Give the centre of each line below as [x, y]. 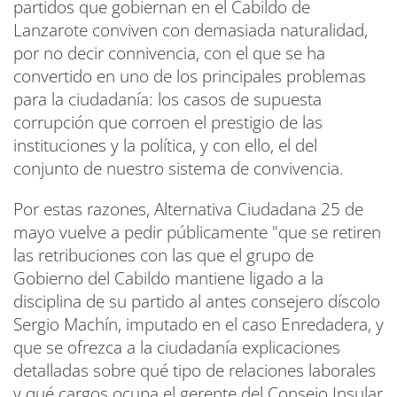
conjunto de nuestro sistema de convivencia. [179, 168]
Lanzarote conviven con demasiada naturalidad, [191, 30]
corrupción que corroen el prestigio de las [168, 122]
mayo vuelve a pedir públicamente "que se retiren [197, 232]
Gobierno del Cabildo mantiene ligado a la [168, 278]
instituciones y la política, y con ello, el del [165, 145]
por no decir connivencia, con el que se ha [169, 53]
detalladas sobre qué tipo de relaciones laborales [195, 370]
